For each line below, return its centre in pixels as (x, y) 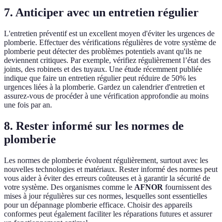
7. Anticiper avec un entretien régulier (101, 12)
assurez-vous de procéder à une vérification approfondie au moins (106, 96)
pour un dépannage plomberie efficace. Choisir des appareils (98, 205)
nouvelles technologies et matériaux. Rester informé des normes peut (111, 169)
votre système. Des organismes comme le (69, 187)
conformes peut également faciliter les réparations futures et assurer (108, 214)
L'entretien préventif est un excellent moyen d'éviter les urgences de (109, 33)
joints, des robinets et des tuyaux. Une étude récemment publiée (103, 69)
